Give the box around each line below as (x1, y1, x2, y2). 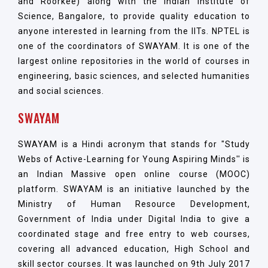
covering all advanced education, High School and (18, 243, 250, 254)
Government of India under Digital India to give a (18, 214, 250, 224)
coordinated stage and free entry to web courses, (18, 229, 250, 239)
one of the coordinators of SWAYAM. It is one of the (18, 41, 250, 51)
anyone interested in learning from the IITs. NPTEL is (18, 26, 250, 36)
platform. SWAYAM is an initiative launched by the (18, 184, 250, 194)
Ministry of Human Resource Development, (18, 199, 250, 209)
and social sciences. (18, 86, 106, 96)
